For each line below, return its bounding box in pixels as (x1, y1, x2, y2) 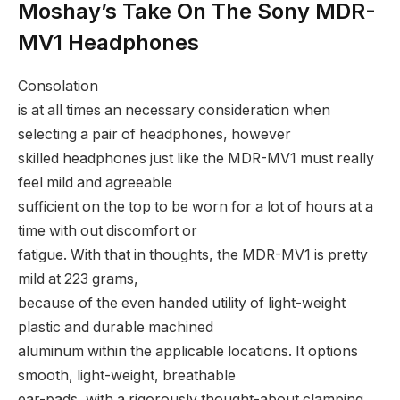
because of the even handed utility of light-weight (18, 295, 346, 312)
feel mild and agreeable (18, 174, 172, 192)
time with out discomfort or (18, 222, 197, 240)
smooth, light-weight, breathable (18, 367, 236, 385)
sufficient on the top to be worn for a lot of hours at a (18, 198, 373, 216)
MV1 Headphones (18, 29, 199, 56)
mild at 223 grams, (18, 271, 138, 288)
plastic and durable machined (18, 319, 213, 337)
